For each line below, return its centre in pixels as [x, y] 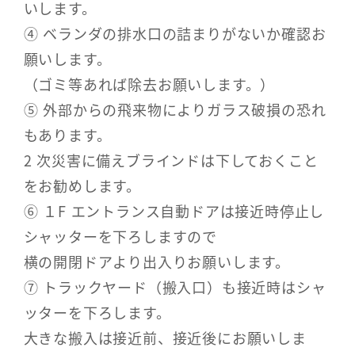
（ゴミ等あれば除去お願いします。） [149, 84]
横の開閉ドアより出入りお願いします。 [157, 261]
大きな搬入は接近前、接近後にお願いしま [165, 337]
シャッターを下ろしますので [120, 236]
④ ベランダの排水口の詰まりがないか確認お [175, 33]
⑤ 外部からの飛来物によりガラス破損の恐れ [175, 109]
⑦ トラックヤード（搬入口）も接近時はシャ [175, 286]
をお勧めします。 [82, 185]
